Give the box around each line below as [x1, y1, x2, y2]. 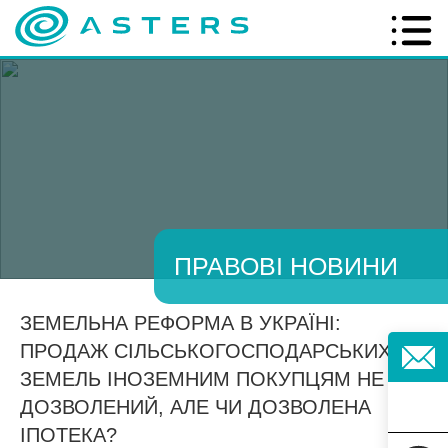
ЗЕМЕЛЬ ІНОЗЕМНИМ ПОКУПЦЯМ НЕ [20, 368, 384, 390]
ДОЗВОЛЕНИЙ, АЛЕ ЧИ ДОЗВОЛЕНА [20, 396, 371, 418]
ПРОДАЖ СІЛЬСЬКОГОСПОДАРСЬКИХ [20, 340, 391, 362]
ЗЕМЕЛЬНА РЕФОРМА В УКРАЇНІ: [20, 312, 341, 334]
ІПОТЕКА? [20, 424, 117, 446]
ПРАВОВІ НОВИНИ [174, 252, 398, 280]
